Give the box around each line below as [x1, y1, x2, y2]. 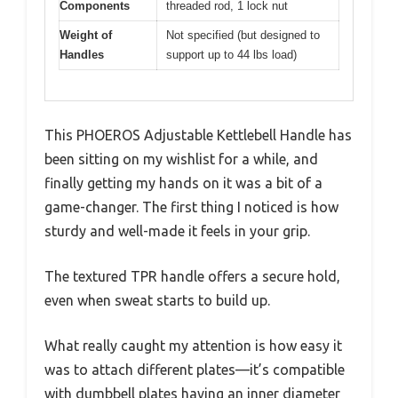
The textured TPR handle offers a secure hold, [44, 268, 340, 285]
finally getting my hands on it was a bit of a [44, 175, 322, 192]
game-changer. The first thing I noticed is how [44, 199, 338, 216]
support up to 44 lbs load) [166, 47, 297, 61]
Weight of [60, 28, 112, 42]
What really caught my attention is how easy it [44, 338, 342, 354]
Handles [60, 47, 104, 61]
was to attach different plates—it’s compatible [44, 362, 345, 378]
